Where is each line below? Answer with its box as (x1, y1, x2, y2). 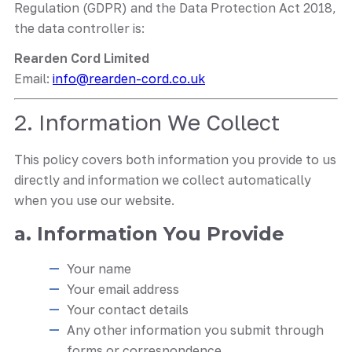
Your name (67, 260, 131, 277)
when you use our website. (14, 192, 174, 208)
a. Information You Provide (14, 222, 284, 245)
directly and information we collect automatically (14, 171, 311, 188)
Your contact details (67, 301, 189, 317)
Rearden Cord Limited (14, 49, 149, 66)
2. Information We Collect (14, 108, 280, 135)
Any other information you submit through (67, 321, 324, 338)
